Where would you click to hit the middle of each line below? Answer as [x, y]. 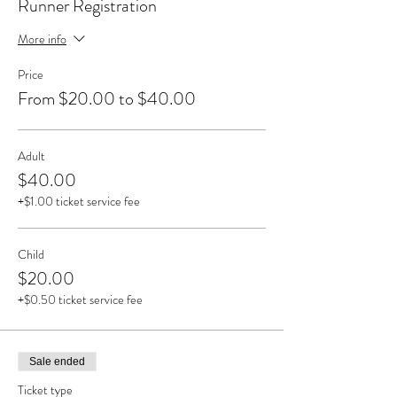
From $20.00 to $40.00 [107, 98]
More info [42, 39]
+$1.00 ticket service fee [79, 201]
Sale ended [57, 361]
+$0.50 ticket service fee [80, 299]
